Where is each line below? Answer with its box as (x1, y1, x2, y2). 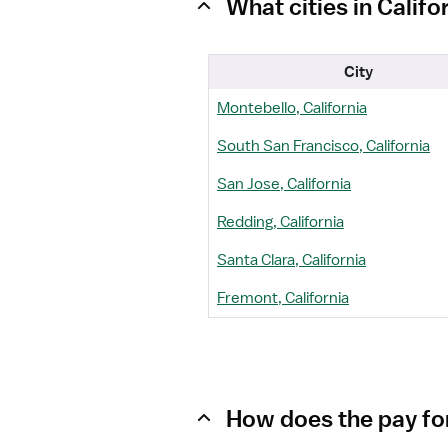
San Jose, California (217, 174, 351, 194)
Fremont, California (217, 288, 349, 308)
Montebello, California (217, 98, 367, 118)
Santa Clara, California (217, 250, 366, 270)
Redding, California (217, 212, 344, 232)
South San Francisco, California (217, 136, 430, 156)
